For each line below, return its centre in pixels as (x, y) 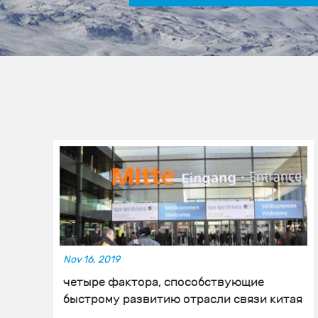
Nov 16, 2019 (92, 260)
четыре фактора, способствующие (164, 283)
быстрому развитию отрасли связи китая (183, 300)
